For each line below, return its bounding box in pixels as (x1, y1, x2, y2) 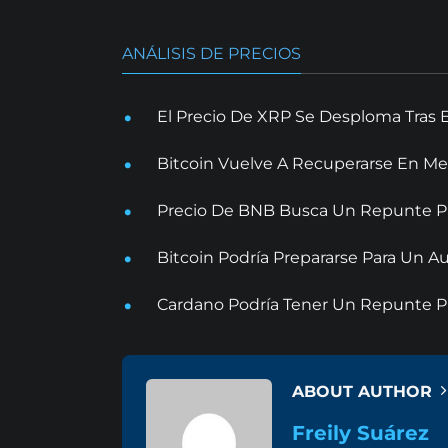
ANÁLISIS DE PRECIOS (122, 43, 301, 63)
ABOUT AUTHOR (292, 381, 437, 401)
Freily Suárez (292, 420, 429, 445)
